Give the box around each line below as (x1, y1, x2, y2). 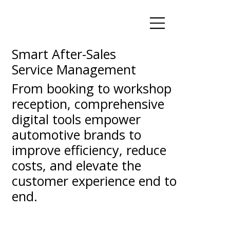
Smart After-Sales (11, 45, 116, 63)
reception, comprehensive (12, 94, 165, 112)
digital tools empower (12, 110, 141, 128)
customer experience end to (12, 171, 177, 189)
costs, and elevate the (12, 156, 142, 174)
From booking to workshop (12, 79, 172, 97)
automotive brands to (12, 125, 142, 143)
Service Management (11, 61, 136, 78)
